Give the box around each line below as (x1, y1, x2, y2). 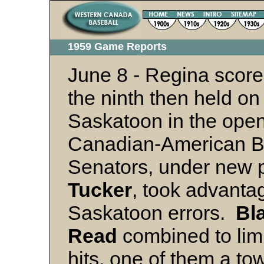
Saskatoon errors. (68, 202, 236, 224)
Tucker (68, 179, 132, 201)
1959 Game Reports (68, 41, 167, 52)
